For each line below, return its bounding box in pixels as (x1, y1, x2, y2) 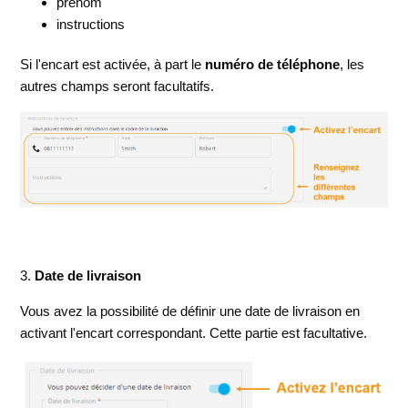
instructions (56, 15, 126, 32)
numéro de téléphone (205, 56, 341, 72)
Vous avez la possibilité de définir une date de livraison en (20, 302, 361, 319)
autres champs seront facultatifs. (20, 77, 215, 94)
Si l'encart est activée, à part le (20, 56, 206, 72)
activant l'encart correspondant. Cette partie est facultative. (20, 324, 368, 341)
